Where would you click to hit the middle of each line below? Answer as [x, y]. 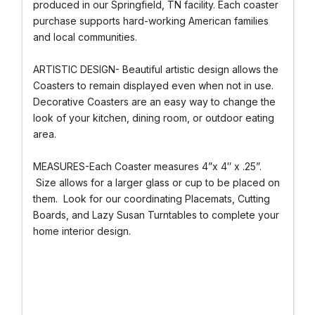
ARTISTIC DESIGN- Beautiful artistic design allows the [155, 69]
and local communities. [86, 37]
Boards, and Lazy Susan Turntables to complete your [156, 214]
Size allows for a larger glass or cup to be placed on [156, 182]
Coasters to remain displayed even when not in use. [153, 85]
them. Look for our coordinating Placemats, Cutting [151, 198]
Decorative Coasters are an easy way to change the [154, 101]
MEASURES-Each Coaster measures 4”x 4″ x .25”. [147, 166]
